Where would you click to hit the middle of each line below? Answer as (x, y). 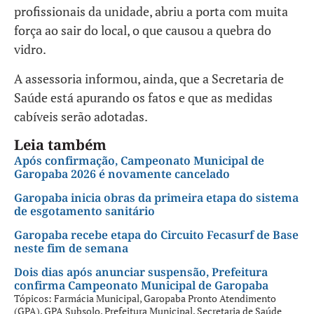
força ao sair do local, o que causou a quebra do (143, 30)
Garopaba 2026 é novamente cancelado (122, 174)
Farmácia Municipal (97, 299)
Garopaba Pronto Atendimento (210, 299)
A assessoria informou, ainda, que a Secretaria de (149, 78)
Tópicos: (34, 299)
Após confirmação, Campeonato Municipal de (139, 161)
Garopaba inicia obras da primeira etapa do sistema (156, 198)
